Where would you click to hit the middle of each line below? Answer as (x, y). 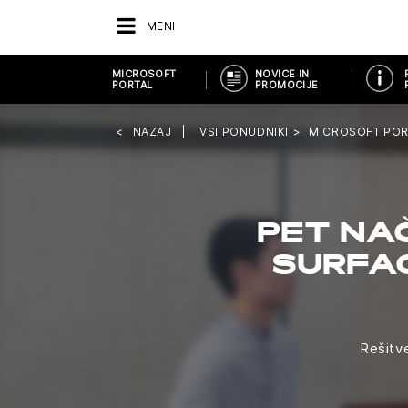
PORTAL (133, 85)
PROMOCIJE (286, 85)
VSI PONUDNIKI (245, 132)
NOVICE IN (282, 74)
